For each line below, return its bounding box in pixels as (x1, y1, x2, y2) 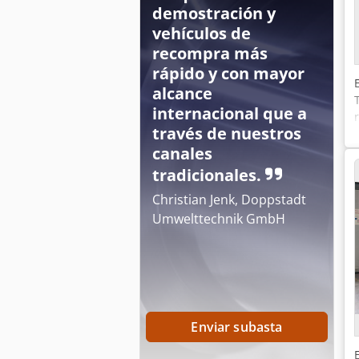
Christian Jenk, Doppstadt (152, 191, 306, 208)
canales (152, 143, 212, 164)
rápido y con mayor (152, 63, 305, 84)
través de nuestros (152, 123, 301, 144)
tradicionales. (152, 164, 265, 186)
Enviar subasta (191, 318, 283, 336)
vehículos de (152, 22, 251, 44)
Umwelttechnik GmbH (152, 210, 285, 228)
